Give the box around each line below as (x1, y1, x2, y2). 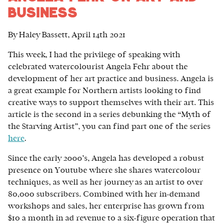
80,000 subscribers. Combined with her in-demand (8, 190, 200, 198)
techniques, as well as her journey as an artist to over (8, 178, 203, 186)
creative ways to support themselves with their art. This (8, 99, 214, 107)
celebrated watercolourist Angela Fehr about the (8, 63, 188, 71)
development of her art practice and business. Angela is (8, 75, 214, 83)
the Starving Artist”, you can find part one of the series (8, 122, 211, 130)
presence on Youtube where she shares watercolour (8, 166, 201, 174)
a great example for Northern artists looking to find (8, 87, 201, 95)
